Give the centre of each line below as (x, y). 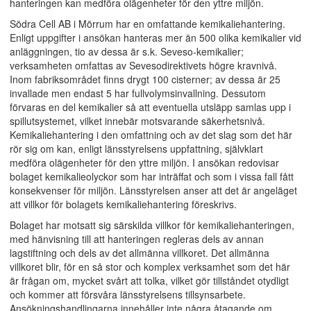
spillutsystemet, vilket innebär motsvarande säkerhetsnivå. (137, 121)
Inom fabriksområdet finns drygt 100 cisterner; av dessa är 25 (145, 79)
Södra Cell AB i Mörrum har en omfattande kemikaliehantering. (148, 24)
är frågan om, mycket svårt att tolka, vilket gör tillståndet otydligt (149, 280)
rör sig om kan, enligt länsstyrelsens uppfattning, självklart (136, 149)
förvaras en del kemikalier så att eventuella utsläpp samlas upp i (150, 107)
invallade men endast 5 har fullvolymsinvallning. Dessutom (138, 93)
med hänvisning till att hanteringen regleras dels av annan (137, 239)
